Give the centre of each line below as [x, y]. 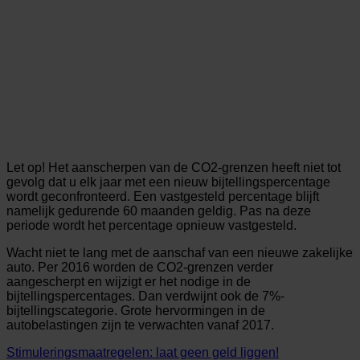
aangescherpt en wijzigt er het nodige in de [129, 281]
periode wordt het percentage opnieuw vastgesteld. [151, 225]
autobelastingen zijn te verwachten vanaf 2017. [140, 325]
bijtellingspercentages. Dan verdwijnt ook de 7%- [145, 296]
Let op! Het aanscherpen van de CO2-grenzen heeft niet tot [174, 167]
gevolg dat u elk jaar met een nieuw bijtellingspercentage [168, 182]
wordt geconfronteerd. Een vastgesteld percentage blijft [163, 196]
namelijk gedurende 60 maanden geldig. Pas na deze [159, 211]
